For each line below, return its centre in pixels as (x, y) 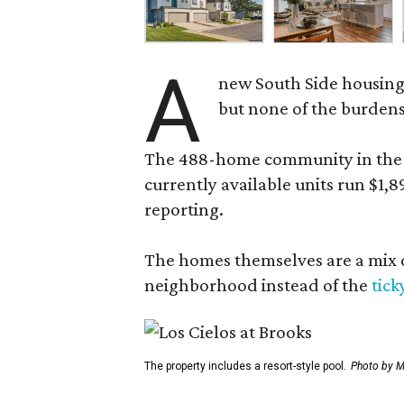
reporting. (184, 209)
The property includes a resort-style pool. (245, 366)
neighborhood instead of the (256, 285)
